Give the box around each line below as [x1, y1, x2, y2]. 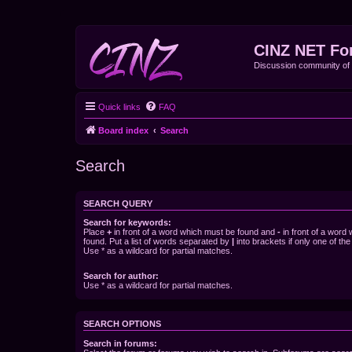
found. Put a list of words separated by [83, 236, 232, 246]
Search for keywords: [83, 218, 171, 227]
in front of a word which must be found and [112, 227, 277, 236]
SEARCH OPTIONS [83, 319, 161, 329]
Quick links [98, 101, 141, 112]
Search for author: [83, 271, 159, 281]
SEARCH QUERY [83, 198, 152, 208]
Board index [98, 125, 148, 135]
